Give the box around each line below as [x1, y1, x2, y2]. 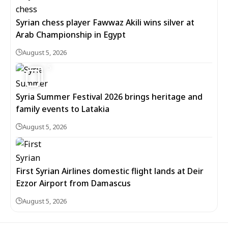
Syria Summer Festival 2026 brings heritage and [16, 91, 203, 102]
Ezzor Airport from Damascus [16, 178, 131, 189]
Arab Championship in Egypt [16, 29, 126, 40]
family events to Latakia [16, 103, 109, 115]
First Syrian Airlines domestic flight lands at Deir [16, 165, 204, 177]
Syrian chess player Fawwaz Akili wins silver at [16, 17, 194, 28]
